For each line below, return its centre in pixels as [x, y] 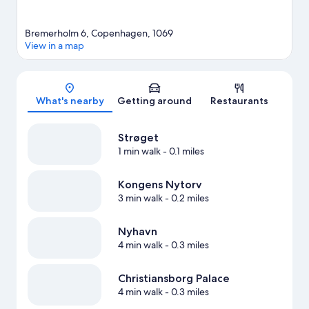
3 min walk [140, 198]
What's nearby [70, 101]
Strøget [138, 138]
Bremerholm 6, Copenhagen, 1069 [99, 33]
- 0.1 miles [182, 151]
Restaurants [239, 101]
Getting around [154, 101]
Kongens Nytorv [160, 185]
